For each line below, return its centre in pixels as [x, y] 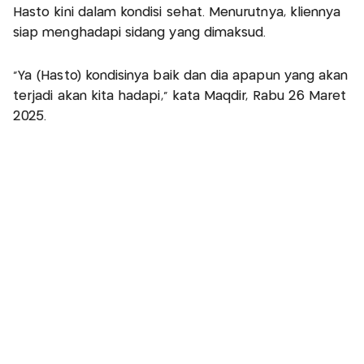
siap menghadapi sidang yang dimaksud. [142, 33]
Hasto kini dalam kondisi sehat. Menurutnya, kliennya [177, 13]
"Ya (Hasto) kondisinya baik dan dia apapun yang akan [181, 76]
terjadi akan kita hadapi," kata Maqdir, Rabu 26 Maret [180, 97]
